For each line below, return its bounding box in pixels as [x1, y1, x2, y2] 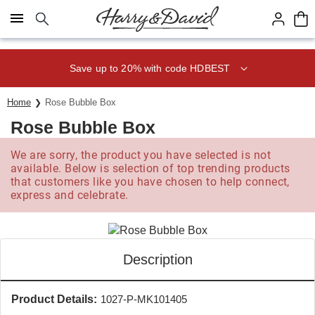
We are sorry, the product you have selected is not [11, 148, 271, 162]
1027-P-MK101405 [101, 293, 187, 305]
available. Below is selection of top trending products [11, 162, 290, 175]
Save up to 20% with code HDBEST [69, 62, 231, 74]
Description [122, 252, 193, 267]
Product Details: [11, 293, 97, 305]
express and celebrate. [11, 188, 129, 202]
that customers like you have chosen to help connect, [11, 175, 290, 188]
